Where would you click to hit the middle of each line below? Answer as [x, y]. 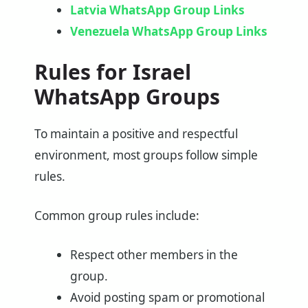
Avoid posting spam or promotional [167, 297]
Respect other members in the [154, 254]
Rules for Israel [113, 72]
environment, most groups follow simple [146, 155]
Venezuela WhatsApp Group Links [168, 32]
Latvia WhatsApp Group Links [157, 10]
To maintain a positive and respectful [136, 134]
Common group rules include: [117, 215]
